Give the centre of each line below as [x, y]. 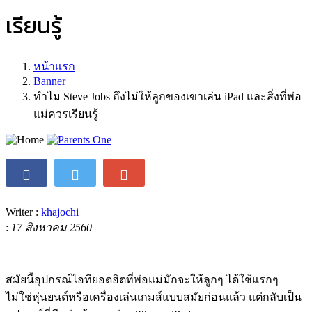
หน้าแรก [54, 66]
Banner [49, 81]
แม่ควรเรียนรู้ [66, 114]
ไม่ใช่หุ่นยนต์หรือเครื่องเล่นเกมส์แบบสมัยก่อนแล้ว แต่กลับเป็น [154, 297]
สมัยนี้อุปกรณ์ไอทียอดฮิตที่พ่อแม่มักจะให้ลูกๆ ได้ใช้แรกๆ [142, 279]
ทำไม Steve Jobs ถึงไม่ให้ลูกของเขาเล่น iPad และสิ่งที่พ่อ [167, 96]
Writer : [23, 212]
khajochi [60, 212]
